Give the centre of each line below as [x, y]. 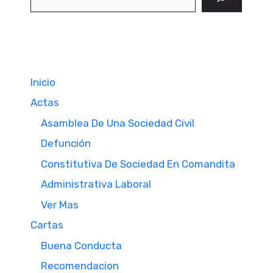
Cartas [47, 225]
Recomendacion [80, 266]
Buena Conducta [81, 245]
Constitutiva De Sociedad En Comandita [138, 164]
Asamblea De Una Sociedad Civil [118, 123]
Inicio [43, 82]
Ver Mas [60, 204]
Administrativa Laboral [96, 184]
